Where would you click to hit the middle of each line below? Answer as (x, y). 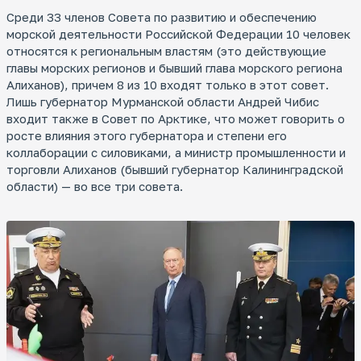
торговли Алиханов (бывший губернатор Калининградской (175, 170)
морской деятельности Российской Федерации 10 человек (178, 34)
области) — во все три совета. (95, 187)
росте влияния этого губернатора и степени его (147, 136)
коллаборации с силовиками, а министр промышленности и (176, 153)
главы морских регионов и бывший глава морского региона (174, 68)
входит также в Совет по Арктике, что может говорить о (176, 119)
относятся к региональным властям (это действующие (166, 51)
